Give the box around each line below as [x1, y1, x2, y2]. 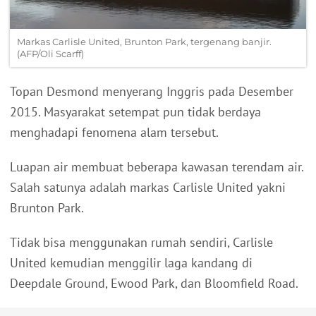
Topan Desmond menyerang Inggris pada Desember [10, 83, 293, 99]
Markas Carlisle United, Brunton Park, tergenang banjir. [17, 35, 272, 47]
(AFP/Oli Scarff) [17, 47, 84, 59]
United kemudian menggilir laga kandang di [10, 254, 253, 271]
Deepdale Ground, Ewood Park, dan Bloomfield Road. [10, 274, 298, 291]
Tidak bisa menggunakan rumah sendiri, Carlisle [10, 233, 273, 250]
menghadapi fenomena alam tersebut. [10, 123, 219, 140]
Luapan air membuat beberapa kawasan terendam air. [10, 158, 303, 175]
